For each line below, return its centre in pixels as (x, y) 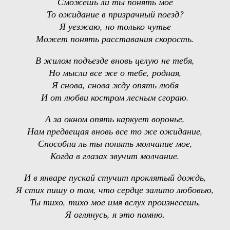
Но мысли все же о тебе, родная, (115, 73)
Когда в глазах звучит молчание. (115, 156)
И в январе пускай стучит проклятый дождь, (115, 177)
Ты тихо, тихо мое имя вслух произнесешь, (115, 202)
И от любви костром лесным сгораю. (115, 97)
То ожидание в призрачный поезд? (115, 14)
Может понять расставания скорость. (115, 38)
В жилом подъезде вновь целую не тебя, (115, 60)
